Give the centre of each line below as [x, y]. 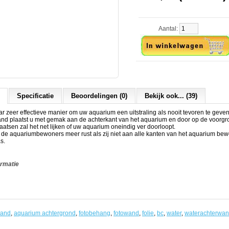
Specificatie [35, 96]
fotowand [126, 213]
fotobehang [95, 213]
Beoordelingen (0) [99, 96]
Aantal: [159, 29]
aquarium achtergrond [45, 213]
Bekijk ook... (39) [171, 96]
